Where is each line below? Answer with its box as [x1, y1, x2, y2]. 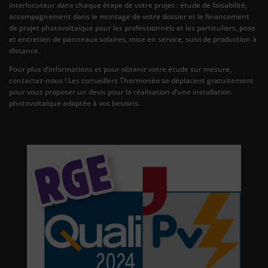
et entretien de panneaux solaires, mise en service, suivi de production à [9, 34, 257, 45]
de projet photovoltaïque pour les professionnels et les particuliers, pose [9, 23, 255, 33]
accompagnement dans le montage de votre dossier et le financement [9, 11, 249, 22]
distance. [9, 45, 40, 56]
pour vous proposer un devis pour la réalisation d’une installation [9, 87, 232, 98]
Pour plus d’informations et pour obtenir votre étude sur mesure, [9, 64, 232, 75]
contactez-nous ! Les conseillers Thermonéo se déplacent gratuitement [9, 75, 254, 86]
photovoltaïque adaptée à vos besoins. [9, 98, 140, 109]
